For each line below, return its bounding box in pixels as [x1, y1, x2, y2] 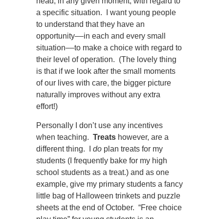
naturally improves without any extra [36, 90, 160, 99]
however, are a [116, 133, 169, 141]
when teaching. [36, 133, 91, 141]
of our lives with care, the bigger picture [36, 79, 171, 87]
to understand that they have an [36, 20, 145, 28]
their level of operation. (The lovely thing [36, 55, 176, 64]
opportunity [36, 32, 75, 40]
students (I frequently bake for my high [36, 156, 167, 165]
